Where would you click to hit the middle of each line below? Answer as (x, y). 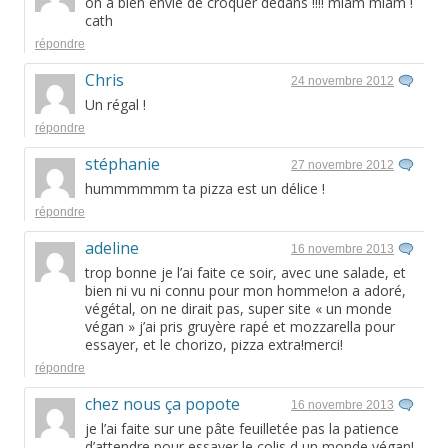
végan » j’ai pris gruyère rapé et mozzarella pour (240, 327)
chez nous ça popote (162, 404)
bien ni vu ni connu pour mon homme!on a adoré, (245, 291)
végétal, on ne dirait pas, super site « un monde (238, 309)
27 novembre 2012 (342, 165)
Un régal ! (115, 105)
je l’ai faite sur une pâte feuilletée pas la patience (242, 429)
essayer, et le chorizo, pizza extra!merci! (214, 345)
